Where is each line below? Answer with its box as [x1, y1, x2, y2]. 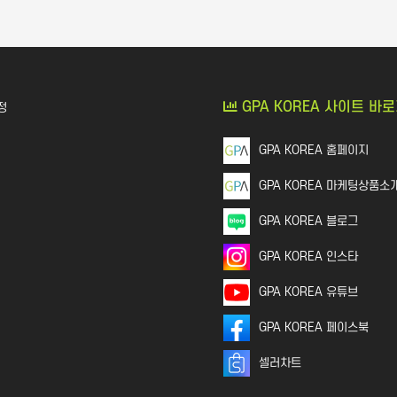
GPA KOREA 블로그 [259, 214, 358, 228]
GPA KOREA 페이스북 [259, 321, 369, 334]
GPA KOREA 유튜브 [259, 285, 358, 299]
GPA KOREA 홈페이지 [259, 144, 369, 157]
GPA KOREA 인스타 [259, 250, 358, 263]
